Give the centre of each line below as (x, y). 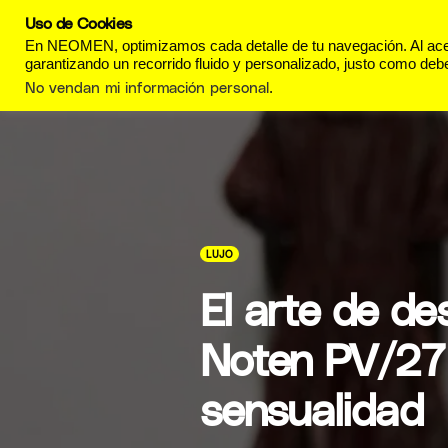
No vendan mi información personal (147, 87)
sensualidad (311, 408)
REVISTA (321, 35)
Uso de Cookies (78, 22)
